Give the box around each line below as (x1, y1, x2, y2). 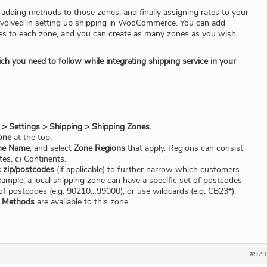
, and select (30, 142, 74, 154)
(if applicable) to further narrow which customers (54, 164, 240, 176)
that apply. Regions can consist (125, 142, 243, 154)
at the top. (11, 132, 52, 144)
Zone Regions (74, 142, 125, 154)
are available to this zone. (35, 196, 130, 208)
